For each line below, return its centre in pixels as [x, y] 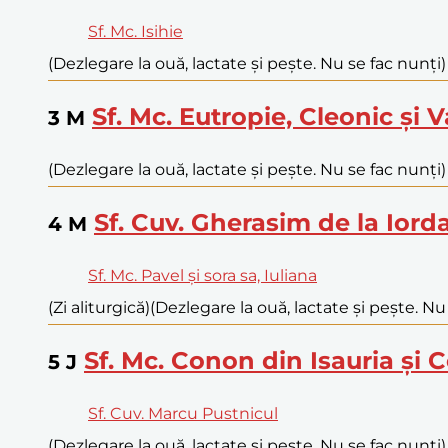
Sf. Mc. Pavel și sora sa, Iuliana [202, 275]
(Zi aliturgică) [99, 307]
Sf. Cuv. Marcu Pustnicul [183, 413]
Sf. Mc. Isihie [135, 32]
